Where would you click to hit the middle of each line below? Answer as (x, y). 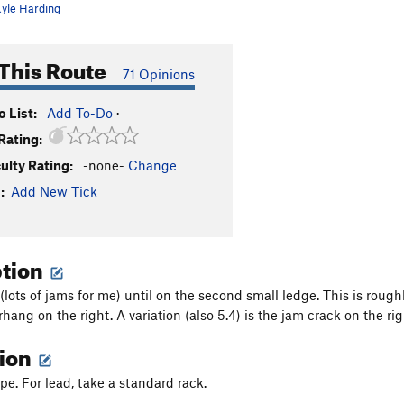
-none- (104, 165)
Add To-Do (80, 113)
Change (152, 165)
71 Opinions (159, 74)
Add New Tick (54, 191)
